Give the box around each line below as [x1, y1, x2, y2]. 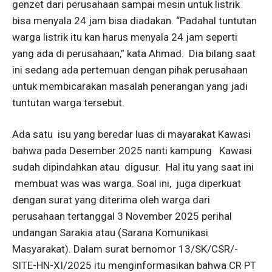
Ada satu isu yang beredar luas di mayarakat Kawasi [12, 128, 251, 140]
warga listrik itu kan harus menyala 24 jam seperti [12, 31, 237, 43]
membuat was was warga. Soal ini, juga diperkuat [12, 177, 241, 189]
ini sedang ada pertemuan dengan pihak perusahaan [12, 64, 248, 76]
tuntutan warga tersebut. [12, 97, 124, 109]
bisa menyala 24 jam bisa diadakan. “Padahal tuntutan [12, 15, 257, 27]
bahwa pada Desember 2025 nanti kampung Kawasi [12, 144, 252, 157]
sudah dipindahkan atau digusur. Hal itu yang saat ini [12, 161, 254, 173]
